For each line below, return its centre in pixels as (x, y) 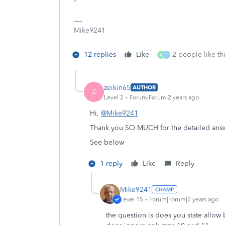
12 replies (100, 54)
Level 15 (132, 199)
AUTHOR (144, 87)
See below (107, 142)
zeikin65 (117, 87)
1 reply (111, 163)
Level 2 (114, 97)
